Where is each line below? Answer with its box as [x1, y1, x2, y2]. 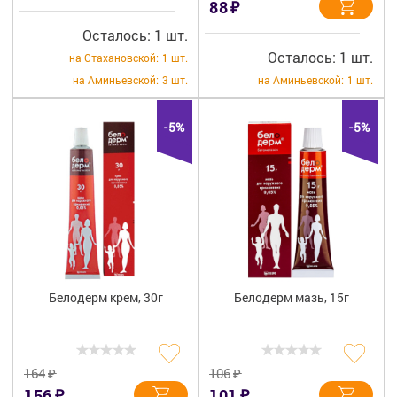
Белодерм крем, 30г [49, 288, 163, 306]
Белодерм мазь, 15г [233, 288, 349, 306]
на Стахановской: [69, 50, 159, 65]
